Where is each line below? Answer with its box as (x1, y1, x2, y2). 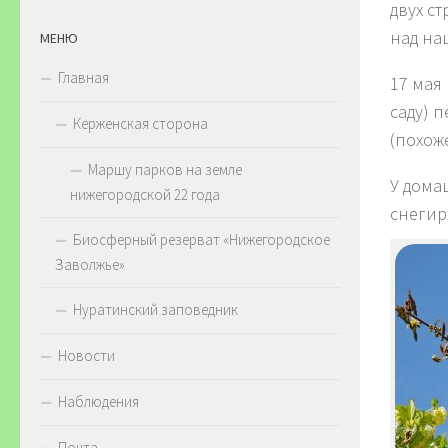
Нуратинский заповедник (73, 300, 238, 320)
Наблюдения (58, 392, 139, 412)
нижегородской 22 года (70, 185, 220, 205)
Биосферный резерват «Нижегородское (73, 230, 330, 250)
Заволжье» (55, 255, 125, 275)
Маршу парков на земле (88, 160, 242, 180)
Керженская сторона (73, 114, 208, 134)
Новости (58, 346, 115, 366)
